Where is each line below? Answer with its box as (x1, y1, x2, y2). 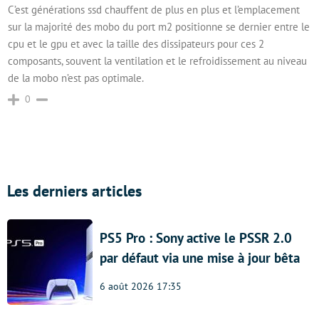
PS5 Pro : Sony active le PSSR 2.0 (100, 229, 292, 246)
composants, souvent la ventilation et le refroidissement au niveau (8, 54, 307, 68)
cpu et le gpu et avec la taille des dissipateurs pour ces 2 (8, 37, 264, 51)
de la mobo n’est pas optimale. (8, 71, 144, 85)
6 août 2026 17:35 (100, 280, 182, 293)
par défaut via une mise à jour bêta (100, 249, 300, 266)
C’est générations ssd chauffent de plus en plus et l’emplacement (8, 3, 300, 16)
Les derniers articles (7, 181, 142, 201)
